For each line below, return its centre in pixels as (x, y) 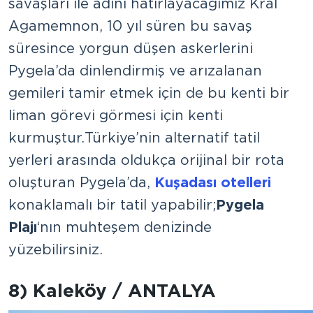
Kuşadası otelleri (213, 182)
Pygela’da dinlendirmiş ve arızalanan (135, 70)
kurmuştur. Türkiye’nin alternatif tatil (134, 137)
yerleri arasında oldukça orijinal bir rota (146, 160)
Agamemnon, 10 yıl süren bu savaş (130, 26)
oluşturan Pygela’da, (81, 182)
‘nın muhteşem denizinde (124, 227)
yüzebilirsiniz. (56, 249)
